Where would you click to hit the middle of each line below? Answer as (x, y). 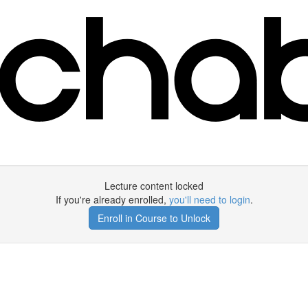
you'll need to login (209, 199)
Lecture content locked (154, 186)
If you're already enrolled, (112, 199)
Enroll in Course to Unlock (154, 218)
